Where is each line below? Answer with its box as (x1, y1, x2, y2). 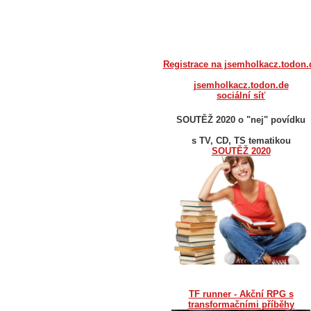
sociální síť (217, 90, 265, 101)
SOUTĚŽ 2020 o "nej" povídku (176, 115, 305, 125)
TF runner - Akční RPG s (188, 288, 294, 299)
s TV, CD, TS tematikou (191, 135, 291, 146)
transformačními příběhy (187, 299, 294, 310)
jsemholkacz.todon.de (193, 80, 289, 90)
